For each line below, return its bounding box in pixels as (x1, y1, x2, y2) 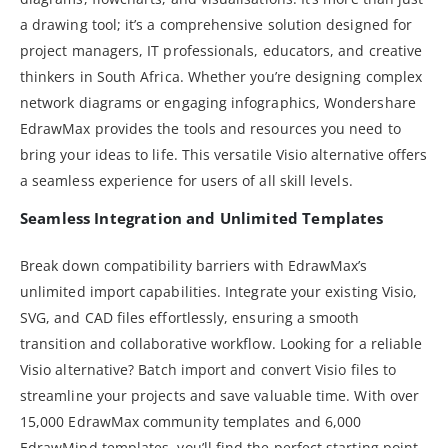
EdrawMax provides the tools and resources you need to (20, 118, 401, 138)
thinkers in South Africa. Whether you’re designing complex (20, 66, 423, 86)
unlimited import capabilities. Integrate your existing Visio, (20, 281, 418, 301)
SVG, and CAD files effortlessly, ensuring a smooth (20, 307, 360, 327)
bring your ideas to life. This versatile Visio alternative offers (20, 144, 428, 164)
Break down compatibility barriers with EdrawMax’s (20, 255, 368, 275)
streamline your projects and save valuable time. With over (20, 385, 420, 405)
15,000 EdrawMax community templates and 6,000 (20, 411, 362, 431)
